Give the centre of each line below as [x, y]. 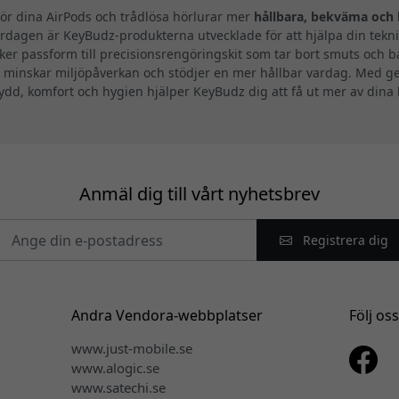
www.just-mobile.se [131, 349]
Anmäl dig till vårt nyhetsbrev [199, 194]
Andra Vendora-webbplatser [167, 316]
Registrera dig [343, 240]
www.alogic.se [115, 368]
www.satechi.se [118, 388]
